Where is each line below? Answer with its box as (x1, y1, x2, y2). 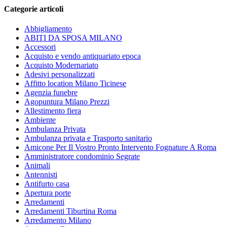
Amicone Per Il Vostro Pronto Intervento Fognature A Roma (24, 142, 216, 152)
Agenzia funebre (24, 88, 78, 97)
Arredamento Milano (24, 215, 91, 224)
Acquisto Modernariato (24, 60, 98, 69)
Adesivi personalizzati (24, 69, 95, 79)
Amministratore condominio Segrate (24, 152, 140, 161)
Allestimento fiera (24, 106, 81, 115)
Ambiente (24, 115, 56, 124)
